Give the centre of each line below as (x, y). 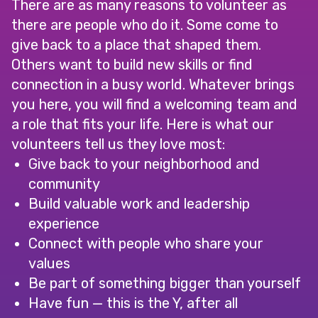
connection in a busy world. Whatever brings (153, 84)
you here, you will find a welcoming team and (154, 104)
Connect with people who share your (146, 243)
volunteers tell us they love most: (118, 144)
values (49, 263)
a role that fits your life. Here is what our (143, 124)
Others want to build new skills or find (132, 65)
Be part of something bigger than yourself (165, 283)
